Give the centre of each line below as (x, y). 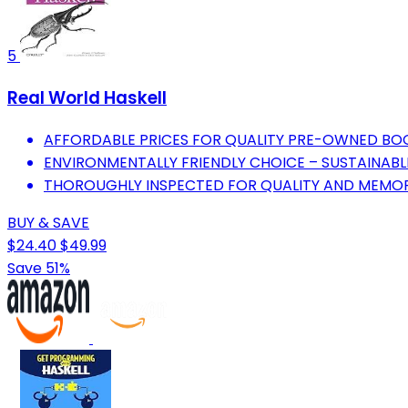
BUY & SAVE (48, 222)
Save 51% (39, 268)
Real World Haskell (87, 97)
